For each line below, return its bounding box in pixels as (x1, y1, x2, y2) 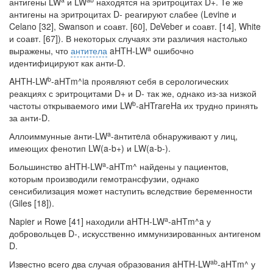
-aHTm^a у (168, 215, 211, 227)
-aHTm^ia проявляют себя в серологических (51, 75, 229, 87)
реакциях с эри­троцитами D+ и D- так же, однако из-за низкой (9, 87, 257, 99)
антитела (71, 44, 107, 57)
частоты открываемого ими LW (9, 99, 132, 112)
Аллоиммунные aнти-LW (9, 130, 107, 142)
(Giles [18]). (9, 197, 54, 209)
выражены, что (9, 44, 71, 57)
